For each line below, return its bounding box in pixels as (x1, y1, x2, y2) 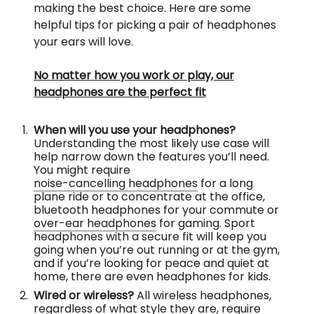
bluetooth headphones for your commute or (34, 202, 279, 219)
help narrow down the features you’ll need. (34, 149, 269, 165)
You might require (34, 162, 130, 179)
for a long (198, 175, 253, 192)
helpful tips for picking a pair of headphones (34, 17, 276, 34)
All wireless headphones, (134, 287, 271, 304)
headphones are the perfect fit (34, 84, 206, 101)
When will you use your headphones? (34, 122, 235, 139)
